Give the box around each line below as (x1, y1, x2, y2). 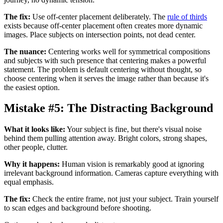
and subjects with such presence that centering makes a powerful (4, 56, 206, 65)
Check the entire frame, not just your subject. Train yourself (30, 195, 219, 204)
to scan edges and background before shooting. (4, 204, 151, 213)
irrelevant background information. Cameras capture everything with (4, 169, 219, 178)
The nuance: (4, 47, 46, 56)
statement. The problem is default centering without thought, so (4, 65, 202, 74)
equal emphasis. (4, 178, 54, 187)
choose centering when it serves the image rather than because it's (4, 74, 209, 83)
